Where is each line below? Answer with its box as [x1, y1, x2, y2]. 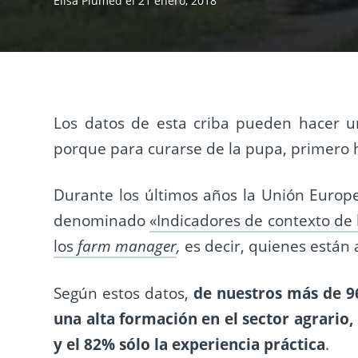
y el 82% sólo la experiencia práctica [54, 334, 326, 356]
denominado [54, 210, 150, 232]
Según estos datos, [54, 283, 194, 304]
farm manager [78, 236, 177, 257]
